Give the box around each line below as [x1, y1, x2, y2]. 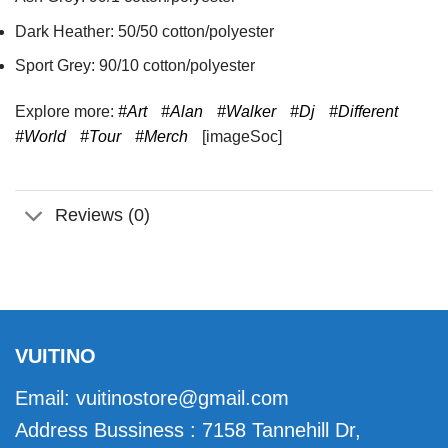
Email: [15, 387, 76, 410]
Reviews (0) [55, 205, 151, 226]
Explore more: [15, 103, 118, 121]
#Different [329, 103, 398, 121]
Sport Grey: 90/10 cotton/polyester [15, 57, 255, 75]
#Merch [135, 128, 188, 146]
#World [15, 128, 66, 146]
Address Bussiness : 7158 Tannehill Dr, [15, 419, 361, 442]
